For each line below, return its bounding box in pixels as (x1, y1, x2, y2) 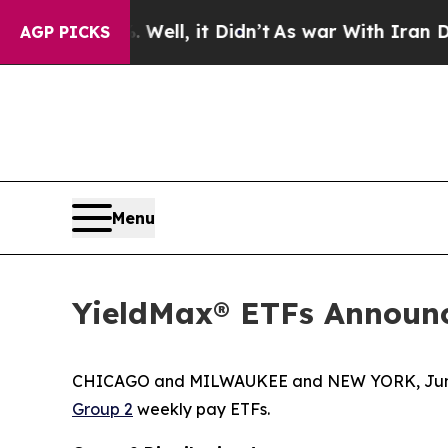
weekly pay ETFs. (133, 399, 270, 420)
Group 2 (72, 399, 133, 420)
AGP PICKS (20, 22, 110, 42)
